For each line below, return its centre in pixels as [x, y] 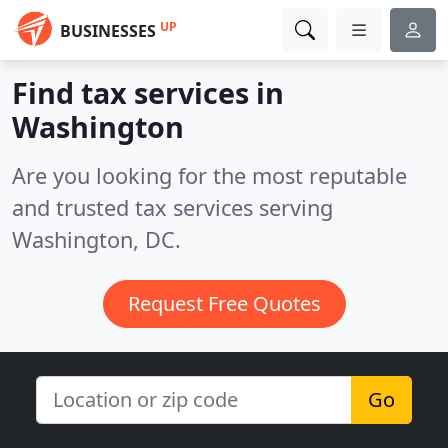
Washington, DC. [96, 239]
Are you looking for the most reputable [209, 175]
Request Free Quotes [224, 303]
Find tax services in [148, 92]
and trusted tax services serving [172, 207]
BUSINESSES [108, 31]
